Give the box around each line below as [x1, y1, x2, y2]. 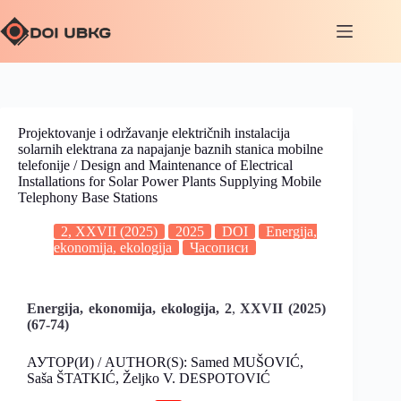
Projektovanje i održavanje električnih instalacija [18, 125, 290, 141]
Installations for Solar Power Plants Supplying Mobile [18, 174, 321, 189]
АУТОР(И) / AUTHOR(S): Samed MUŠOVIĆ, [27, 354, 303, 370]
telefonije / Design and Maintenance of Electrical [18, 158, 293, 173]
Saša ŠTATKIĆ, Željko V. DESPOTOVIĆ [27, 371, 270, 386]
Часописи [190, 240, 249, 255]
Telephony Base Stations [18, 190, 158, 205]
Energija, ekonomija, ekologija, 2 [27, 301, 232, 316]
